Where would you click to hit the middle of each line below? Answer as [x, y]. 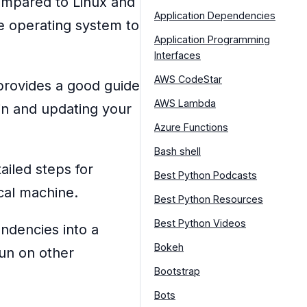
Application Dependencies [215, 15]
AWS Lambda [185, 103]
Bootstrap [177, 271]
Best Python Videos [200, 223]
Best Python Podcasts [206, 175]
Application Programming [212, 39]
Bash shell [177, 151]
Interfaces [177, 55]
